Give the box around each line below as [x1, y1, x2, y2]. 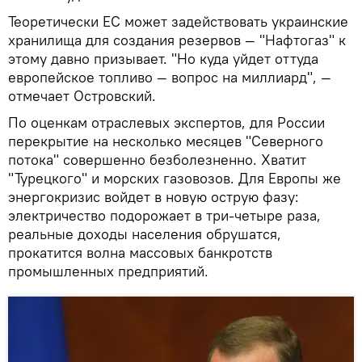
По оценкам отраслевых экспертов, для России [8, 112, 325, 132]
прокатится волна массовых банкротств [8, 242, 272, 262]
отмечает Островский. [8, 86, 156, 105]
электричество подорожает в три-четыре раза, [8, 205, 321, 225]
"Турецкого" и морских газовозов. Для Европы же [8, 168, 341, 187]
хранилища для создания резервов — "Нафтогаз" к [8, 30, 346, 49]
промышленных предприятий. [8, 261, 208, 280]
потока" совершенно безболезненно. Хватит [8, 149, 306, 169]
